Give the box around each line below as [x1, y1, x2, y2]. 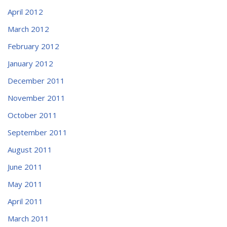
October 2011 [8, 109, 57, 120]
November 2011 [8, 92, 65, 103]
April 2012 [8, 6, 43, 17]
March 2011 [8, 213, 49, 223]
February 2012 [8, 41, 59, 51]
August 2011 [8, 144, 52, 155]
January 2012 [8, 58, 53, 68]
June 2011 [8, 161, 43, 172]
